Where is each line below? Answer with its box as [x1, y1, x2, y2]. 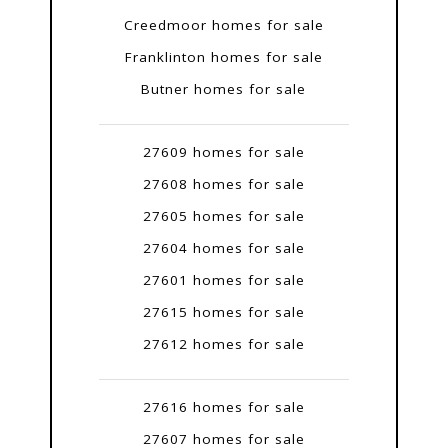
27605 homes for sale [142, 207, 305, 226]
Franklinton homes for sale [124, 48, 323, 67]
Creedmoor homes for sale [123, 16, 324, 35]
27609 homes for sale [142, 143, 305, 162]
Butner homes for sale [141, 80, 307, 99]
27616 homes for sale [142, 398, 305, 417]
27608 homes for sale [142, 175, 305, 194]
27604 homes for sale [142, 239, 305, 258]
